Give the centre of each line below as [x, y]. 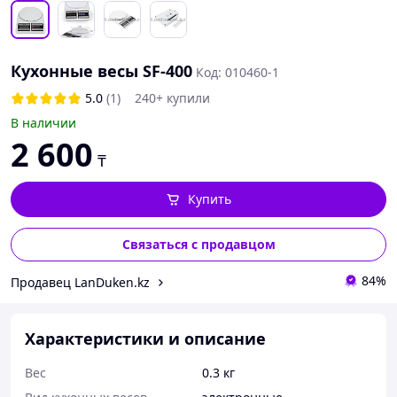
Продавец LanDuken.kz [80, 282]
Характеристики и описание [145, 339]
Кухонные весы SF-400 [101, 71]
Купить [209, 199]
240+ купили [172, 98]
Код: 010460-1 [237, 72]
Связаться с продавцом [198, 244]
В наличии [43, 123]
